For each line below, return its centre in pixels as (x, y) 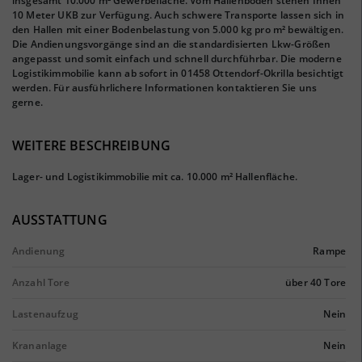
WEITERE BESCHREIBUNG (91, 145)
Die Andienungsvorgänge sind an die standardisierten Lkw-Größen (172, 44)
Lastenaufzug (45, 314)
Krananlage (40, 345)
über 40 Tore (316, 282)
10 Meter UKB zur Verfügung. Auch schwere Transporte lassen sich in (178, 15)
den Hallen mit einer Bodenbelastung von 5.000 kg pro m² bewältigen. (178, 29)
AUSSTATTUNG (60, 220)
